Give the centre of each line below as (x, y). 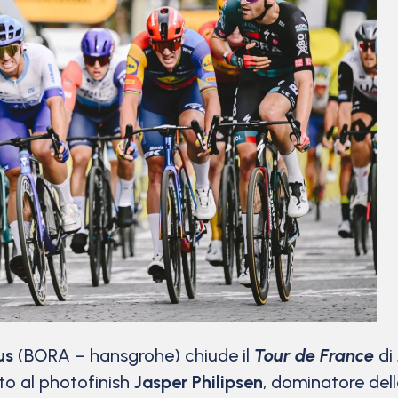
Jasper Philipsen (199, 382)
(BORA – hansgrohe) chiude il (134, 356)
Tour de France (314, 356)
